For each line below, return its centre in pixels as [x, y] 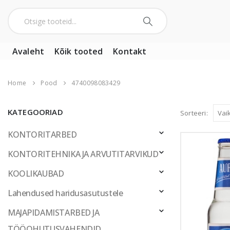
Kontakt [130, 51]
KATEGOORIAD [35, 112]
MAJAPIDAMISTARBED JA [12, 212]
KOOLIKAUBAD [38, 173]
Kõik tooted [79, 51]
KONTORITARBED [45, 134]
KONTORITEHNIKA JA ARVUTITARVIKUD [85, 154]
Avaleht [28, 51]
